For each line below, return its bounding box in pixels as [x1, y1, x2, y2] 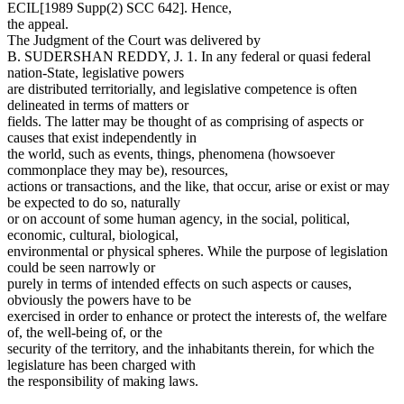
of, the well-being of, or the [7, 324, 162, 340]
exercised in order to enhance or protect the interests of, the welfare [7, 308, 387, 324]
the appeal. [7, 15, 69, 32]
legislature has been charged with [7, 356, 196, 372]
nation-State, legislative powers [7, 64, 184, 80]
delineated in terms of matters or [7, 96, 188, 113]
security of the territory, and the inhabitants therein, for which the [7, 340, 374, 356]
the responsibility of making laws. [7, 372, 198, 389]
